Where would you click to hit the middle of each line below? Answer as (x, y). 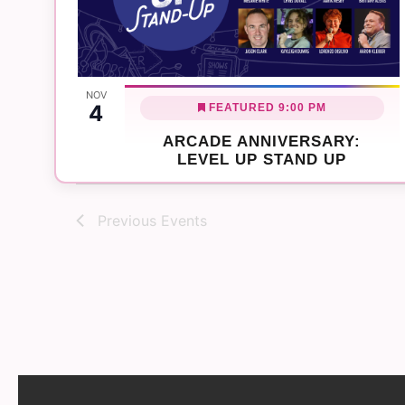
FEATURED (241, 107)
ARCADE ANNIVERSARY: (262, 141)
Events (184, 220)
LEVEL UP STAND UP (262, 159)
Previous (129, 220)
